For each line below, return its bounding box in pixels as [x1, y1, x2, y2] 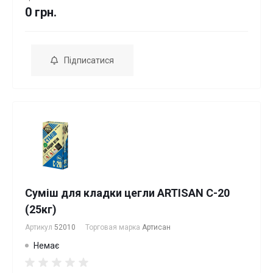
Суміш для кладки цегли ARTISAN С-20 [25, 186, 230, 199]
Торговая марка [85, 223, 142, 232]
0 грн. [25, 5, 57, 19]
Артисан [142, 223, 171, 232]
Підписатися [64, 55, 114, 65]
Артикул [25, 223, 54, 232]
